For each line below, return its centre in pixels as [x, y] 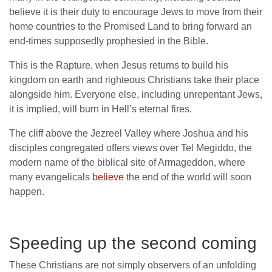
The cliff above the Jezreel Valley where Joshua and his [129, 134]
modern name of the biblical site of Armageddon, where [127, 163]
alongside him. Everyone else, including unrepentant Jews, [136, 95]
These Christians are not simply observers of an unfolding [133, 265]
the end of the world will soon [188, 177]
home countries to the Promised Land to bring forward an [131, 27]
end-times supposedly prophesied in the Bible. [109, 41]
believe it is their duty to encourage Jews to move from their [136, 12]
